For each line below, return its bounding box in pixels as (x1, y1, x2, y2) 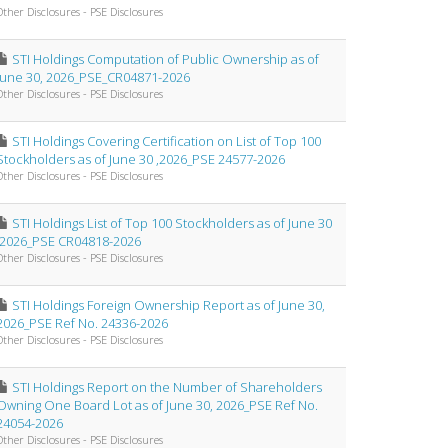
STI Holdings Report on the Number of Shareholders (12, 378, 322, 396)
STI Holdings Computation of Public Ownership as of (12, 50, 319, 68)
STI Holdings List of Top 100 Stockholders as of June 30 (12, 214, 332, 232)
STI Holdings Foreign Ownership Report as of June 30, (12, 296, 325, 314)
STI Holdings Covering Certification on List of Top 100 (12, 132, 321, 150)
